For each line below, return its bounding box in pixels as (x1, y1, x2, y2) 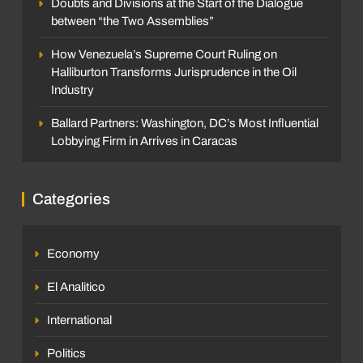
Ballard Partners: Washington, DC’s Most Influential (51, 116, 318, 130)
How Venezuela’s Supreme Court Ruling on (51, 47, 277, 61)
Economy (47, 246, 100, 260)
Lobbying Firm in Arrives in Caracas (51, 134, 237, 147)
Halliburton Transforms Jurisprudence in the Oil (51, 65, 297, 79)
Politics (47, 346, 86, 360)
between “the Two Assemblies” (51, 14, 214, 28)
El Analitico (47, 280, 105, 293)
